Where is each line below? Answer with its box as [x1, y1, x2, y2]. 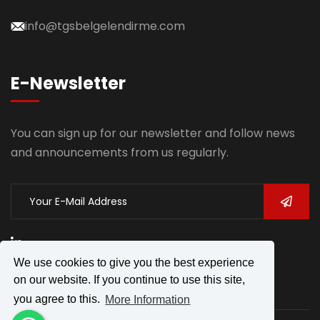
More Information [105, 293, 191, 306]
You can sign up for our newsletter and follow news [11, 125, 295, 141]
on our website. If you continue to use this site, [14, 274, 246, 286]
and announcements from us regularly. [11, 144, 229, 161]
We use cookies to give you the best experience [14, 256, 255, 269]
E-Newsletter [11, 71, 126, 95]
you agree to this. [14, 293, 104, 306]
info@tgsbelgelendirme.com [25, 18, 185, 34]
